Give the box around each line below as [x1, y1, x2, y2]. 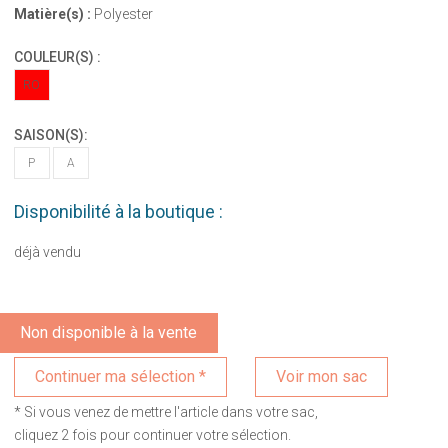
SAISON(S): [13, 126, 88, 143]
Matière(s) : [13, 5, 91, 22]
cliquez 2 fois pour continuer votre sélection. [13, 426, 291, 443]
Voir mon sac [276, 366, 368, 386]
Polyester [90, 5, 153, 22]
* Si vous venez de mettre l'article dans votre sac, [13, 403, 318, 420]
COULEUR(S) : [13, 48, 101, 65]
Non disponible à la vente [19, 322, 197, 342]
